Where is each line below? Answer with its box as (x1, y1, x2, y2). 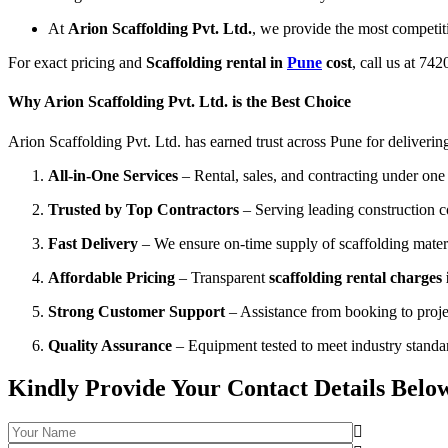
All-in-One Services (48, 166, 178, 184)
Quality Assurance (48, 336, 172, 354)
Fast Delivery (48, 234, 138, 252)
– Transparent (175, 268, 269, 286)
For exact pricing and (8, 54, 146, 72)
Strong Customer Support (48, 302, 225, 320)
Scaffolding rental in (146, 54, 287, 72)
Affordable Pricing (48, 268, 175, 286)
